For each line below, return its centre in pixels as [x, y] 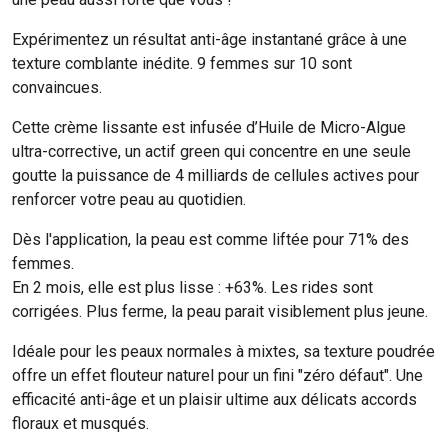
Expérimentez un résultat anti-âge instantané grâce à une [209, 39]
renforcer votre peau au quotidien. [129, 199]
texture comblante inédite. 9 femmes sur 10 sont [182, 63]
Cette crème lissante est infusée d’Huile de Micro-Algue [209, 127]
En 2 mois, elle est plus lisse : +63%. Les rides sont [192, 287]
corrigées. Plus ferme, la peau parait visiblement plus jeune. [220, 311]
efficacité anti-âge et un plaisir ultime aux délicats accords [214, 399]
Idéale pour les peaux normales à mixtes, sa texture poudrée [223, 351]
